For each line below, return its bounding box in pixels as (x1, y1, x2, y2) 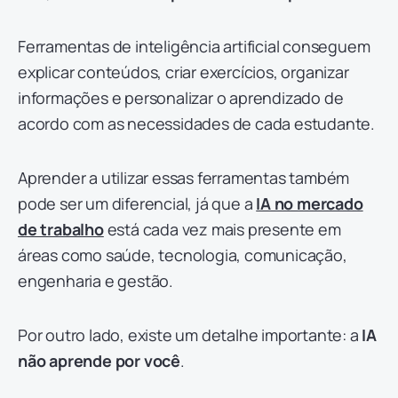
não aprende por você (18, 349, 181, 371)
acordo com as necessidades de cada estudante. (18, 112, 375, 134)
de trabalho (18, 218, 104, 240)
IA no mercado (256, 192, 363, 214)
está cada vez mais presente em (103, 218, 341, 240)
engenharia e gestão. (18, 269, 174, 291)
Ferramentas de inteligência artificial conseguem (18, 35, 370, 57)
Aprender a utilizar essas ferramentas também (18, 166, 350, 188)
